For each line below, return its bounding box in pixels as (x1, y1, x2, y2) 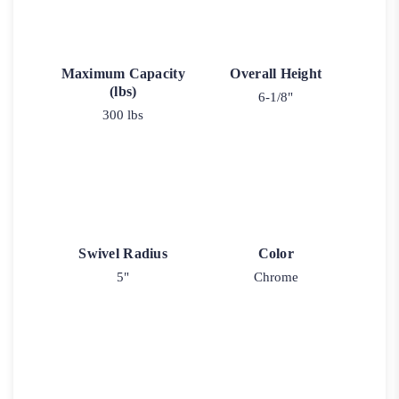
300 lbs (102, 107, 144, 122)
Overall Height (230, 65, 322, 81)
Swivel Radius (78, 246, 167, 262)
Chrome (253, 270, 298, 285)
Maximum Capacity (61, 65, 185, 81)
